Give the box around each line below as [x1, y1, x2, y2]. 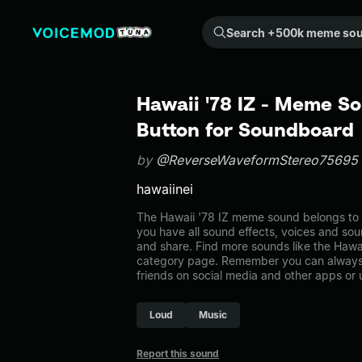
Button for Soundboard [137, 118, 354, 141]
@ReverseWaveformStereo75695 [156, 152, 358, 168]
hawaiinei [137, 181, 193, 197]
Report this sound [137, 347, 219, 360]
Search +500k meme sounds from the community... [211, 18, 221, 32]
